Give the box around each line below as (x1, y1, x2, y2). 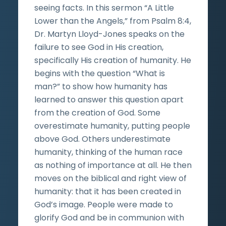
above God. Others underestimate (34, 133, 171, 145)
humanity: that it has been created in (34, 185, 181, 197)
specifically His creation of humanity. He (34, 54, 191, 66)
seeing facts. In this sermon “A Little (34, 2, 174, 14)
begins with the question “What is (34, 67, 165, 79)
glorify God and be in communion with (34, 211, 184, 223)
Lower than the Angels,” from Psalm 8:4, (34, 15, 191, 27)
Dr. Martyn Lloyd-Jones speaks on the (34, 28, 185, 40)
